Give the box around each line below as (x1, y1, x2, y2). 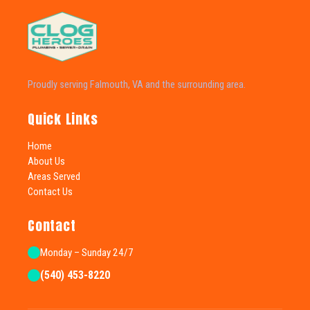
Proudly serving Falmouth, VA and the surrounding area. (28, 78, 246, 91)
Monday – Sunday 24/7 (40, 246, 134, 259)
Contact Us (28, 185, 73, 198)
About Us (28, 154, 65, 167)
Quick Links (28, 108, 98, 129)
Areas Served (28, 170, 80, 183)
